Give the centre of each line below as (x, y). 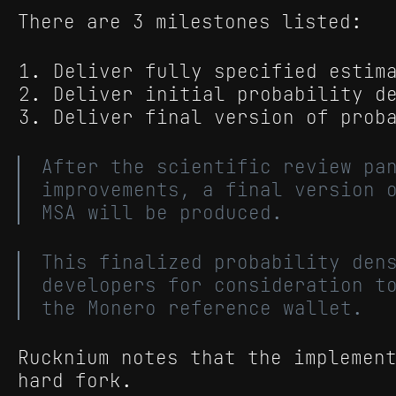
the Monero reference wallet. (202, 308)
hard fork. (75, 381)
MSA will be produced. (162, 213)
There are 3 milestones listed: (190, 22)
